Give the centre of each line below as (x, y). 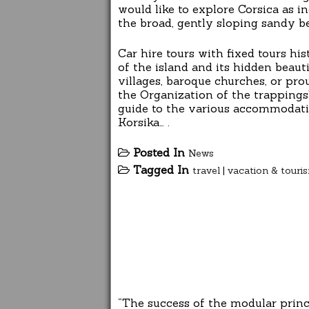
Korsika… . (144, 122)
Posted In (161, 153)
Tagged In (163, 170)
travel (206, 171)
